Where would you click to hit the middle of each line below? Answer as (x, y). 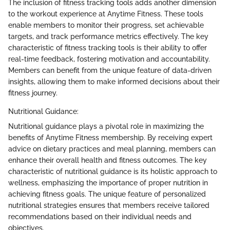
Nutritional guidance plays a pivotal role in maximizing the (106, 127)
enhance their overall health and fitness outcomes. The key (108, 160)
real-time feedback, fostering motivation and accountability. (109, 59)
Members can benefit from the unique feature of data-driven (110, 71)
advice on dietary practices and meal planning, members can (112, 149)
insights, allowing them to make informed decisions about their (114, 82)
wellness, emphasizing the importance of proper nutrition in (108, 183)
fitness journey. (33, 93)
